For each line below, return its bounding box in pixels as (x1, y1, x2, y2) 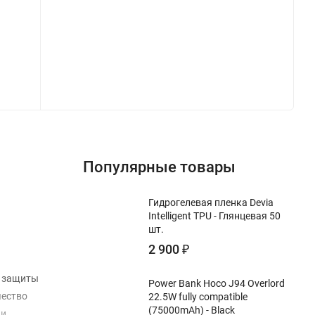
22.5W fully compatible (148, 291, 247, 302)
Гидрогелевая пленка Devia (148, 197, 274, 208)
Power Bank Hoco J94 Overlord (148, 278, 285, 289)
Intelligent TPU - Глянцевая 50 (148, 210, 281, 221)
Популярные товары (83, 158, 236, 176)
